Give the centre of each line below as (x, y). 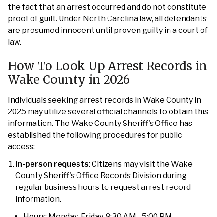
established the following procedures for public (95, 135)
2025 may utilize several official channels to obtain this (108, 112)
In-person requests (52, 164)
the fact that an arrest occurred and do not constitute (107, 7)
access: (21, 147)
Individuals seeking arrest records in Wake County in (104, 100)
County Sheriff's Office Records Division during (101, 176)
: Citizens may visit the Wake (141, 164)
